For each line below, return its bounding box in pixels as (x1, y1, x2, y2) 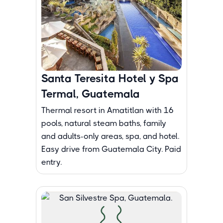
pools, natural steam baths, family (41, 118, 166, 128)
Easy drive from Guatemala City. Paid (41, 144, 181, 154)
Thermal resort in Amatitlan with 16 (41, 106, 174, 115)
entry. (41, 157, 62, 167)
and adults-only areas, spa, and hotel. (41, 131, 179, 141)
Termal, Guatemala (41, 88, 140, 100)
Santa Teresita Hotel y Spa (41, 72, 179, 85)
